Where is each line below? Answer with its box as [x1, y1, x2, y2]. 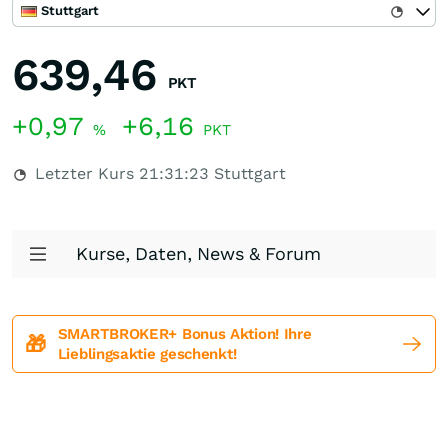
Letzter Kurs [30, 164, 139, 183]
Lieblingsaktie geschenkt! [57, 345, 237, 363]
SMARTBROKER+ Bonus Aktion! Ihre [57, 325, 312, 343]
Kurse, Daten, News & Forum [76, 243, 321, 264]
